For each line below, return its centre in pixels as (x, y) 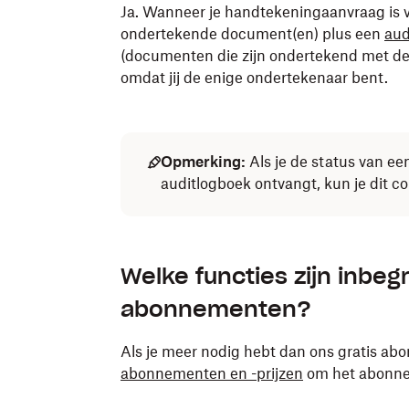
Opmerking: (203, 162)
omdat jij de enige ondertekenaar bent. (254, 78)
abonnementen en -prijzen (212, 373)
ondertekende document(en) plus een (252, 34)
